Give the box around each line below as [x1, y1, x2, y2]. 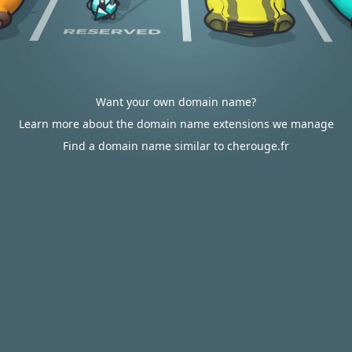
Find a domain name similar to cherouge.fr [63, 138, 289, 153]
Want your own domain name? [96, 94, 256, 109]
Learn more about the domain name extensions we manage [18, 116, 334, 131]
